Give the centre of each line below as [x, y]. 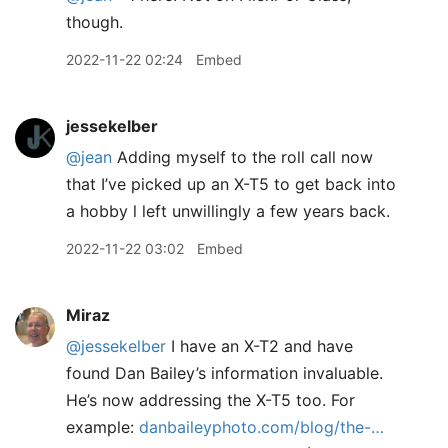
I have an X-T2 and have [259, 346]
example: [102, 427]
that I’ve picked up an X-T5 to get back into [231, 184]
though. [94, 22]
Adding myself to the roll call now [242, 157]
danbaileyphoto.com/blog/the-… [261, 427]
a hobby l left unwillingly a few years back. [228, 211]
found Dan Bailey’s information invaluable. [224, 373]
